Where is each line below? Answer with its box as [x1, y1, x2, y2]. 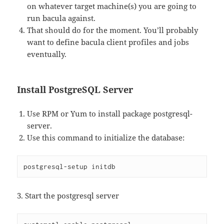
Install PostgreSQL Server [17, 83, 133, 96]
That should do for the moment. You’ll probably [27, 25, 198, 35]
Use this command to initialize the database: [27, 132, 185, 143]
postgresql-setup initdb [23, 162, 116, 171]
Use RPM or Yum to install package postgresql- [27, 108, 193, 119]
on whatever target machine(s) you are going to [27, 1, 197, 11]
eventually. [27, 49, 67, 59]
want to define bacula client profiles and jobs [27, 37, 189, 47]
